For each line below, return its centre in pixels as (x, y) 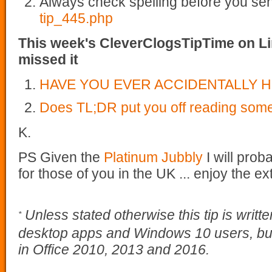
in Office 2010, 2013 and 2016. (114, 249)
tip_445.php (76, 18)
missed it (48, 59)
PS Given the (61, 157)
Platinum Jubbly (153, 157)
